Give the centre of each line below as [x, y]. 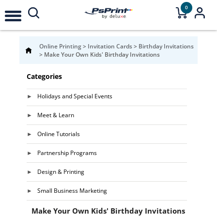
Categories [44, 76]
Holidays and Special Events [75, 96]
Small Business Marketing [72, 191]
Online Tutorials [58, 134]
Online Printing [61, 46]
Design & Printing [61, 172]
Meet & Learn [55, 115]
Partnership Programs [67, 153]
